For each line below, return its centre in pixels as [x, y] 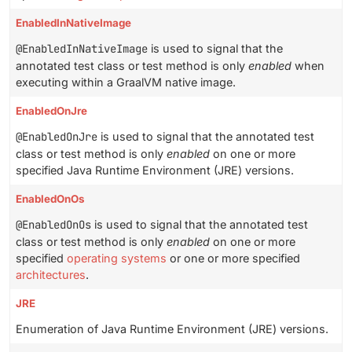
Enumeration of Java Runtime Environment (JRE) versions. [172, 329]
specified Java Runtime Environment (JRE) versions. [155, 170]
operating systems [117, 258]
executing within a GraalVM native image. [126, 82]
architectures [51, 275]
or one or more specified [233, 258]
